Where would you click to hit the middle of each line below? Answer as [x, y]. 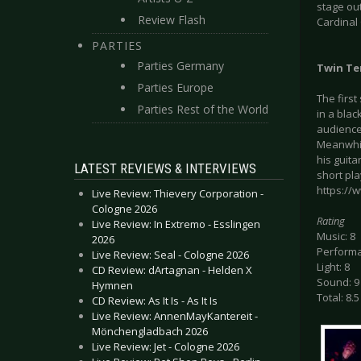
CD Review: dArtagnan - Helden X [172, 270]
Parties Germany [180, 66]
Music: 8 [336, 237]
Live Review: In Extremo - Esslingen [176, 224]
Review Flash [172, 20]
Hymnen [112, 285]
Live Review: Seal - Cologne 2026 [170, 255]
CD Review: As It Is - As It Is [155, 301]
